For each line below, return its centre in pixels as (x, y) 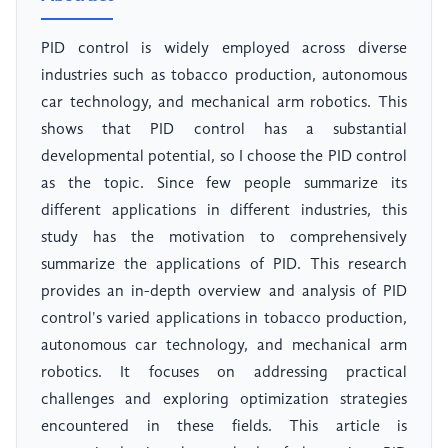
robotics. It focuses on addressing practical (224, 373)
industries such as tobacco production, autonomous (224, 76)
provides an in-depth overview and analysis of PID (224, 292)
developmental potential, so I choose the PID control (224, 157)
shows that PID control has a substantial (224, 130)
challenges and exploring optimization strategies (224, 400)
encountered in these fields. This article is (224, 427)
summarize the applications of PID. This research (224, 265)
